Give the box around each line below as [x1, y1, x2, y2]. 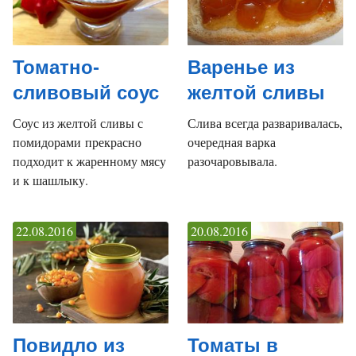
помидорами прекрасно [13, 133, 141, 150]
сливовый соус [13, 81, 159, 103]
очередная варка [188, 133, 276, 150]
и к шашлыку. [13, 171, 88, 188]
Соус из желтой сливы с [13, 114, 143, 131]
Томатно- [13, 56, 99, 78]
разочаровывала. [188, 152, 277, 169]
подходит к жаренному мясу [13, 152, 166, 169]
